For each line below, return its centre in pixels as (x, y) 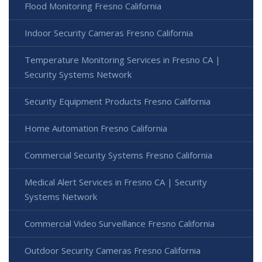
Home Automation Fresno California (96, 128)
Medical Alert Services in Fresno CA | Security (116, 182)
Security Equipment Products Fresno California (118, 101)
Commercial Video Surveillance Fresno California (120, 224)
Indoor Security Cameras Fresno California (109, 33)
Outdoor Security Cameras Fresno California (113, 251)
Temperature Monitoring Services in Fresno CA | (123, 60)
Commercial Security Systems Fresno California (118, 155)
